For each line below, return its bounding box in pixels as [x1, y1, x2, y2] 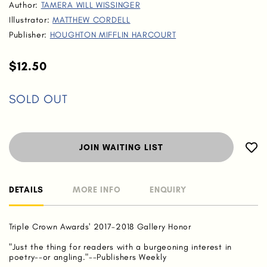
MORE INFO [72, 185, 121, 195]
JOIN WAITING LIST [79, 142, 164, 153]
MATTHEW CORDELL [52, 15, 131, 25]
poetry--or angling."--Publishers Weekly [9, 252, 167, 262]
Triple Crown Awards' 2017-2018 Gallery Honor [9, 222, 191, 232]
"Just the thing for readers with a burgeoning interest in [9, 242, 232, 252]
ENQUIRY [150, 185, 187, 195]
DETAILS [9, 185, 44, 195]
